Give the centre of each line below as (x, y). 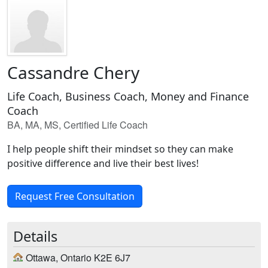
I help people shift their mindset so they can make (120, 149)
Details (35, 236)
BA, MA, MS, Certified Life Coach (77, 125)
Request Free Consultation (75, 196)
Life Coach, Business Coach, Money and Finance (128, 96)
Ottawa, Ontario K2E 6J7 (78, 258)
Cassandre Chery (73, 72)
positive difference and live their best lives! (103, 163)
